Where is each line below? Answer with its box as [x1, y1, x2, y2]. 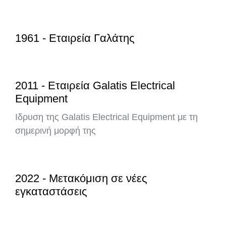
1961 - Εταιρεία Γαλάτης [15, 32, 135, 44]
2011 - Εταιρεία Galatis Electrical [15, 79, 175, 92]
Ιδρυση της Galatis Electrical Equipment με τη [15, 112, 198, 122]
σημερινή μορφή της [15, 126, 96, 136]
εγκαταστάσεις [15, 185, 87, 198]
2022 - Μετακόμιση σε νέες [15, 172, 147, 185]
